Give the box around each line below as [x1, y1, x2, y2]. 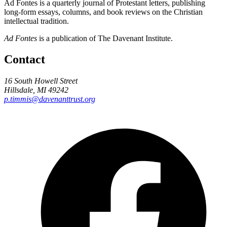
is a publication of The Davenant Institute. [37, 33, 173, 43]
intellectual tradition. [4, 16, 69, 25]
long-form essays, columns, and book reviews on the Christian [4, 7, 203, 16]
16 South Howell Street [4, 77, 78, 86]
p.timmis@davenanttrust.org [4, 95, 95, 104]
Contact [4, 53, 45, 66]
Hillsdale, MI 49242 [4, 86, 68, 95]
